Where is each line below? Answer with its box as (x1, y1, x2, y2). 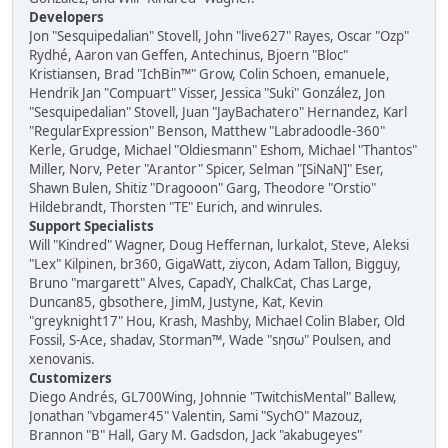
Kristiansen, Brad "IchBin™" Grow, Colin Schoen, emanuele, (29, 65, 390, 83)
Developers (29, 8, 104, 26)
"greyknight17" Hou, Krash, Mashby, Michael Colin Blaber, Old (29, 312, 405, 330)
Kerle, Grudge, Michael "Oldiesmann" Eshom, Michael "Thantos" (29, 141, 417, 159)
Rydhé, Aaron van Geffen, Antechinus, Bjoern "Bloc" (29, 46, 348, 64)
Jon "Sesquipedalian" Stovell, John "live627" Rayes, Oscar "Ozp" (29, 27, 409, 45)
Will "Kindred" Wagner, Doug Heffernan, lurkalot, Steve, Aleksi (29, 236, 409, 254)
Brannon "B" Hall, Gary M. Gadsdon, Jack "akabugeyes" (29, 426, 362, 444)
